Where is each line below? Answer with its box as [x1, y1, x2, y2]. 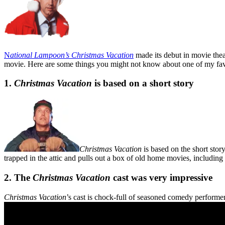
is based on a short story [92, 78, 194, 89]
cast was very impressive [110, 172, 212, 183]
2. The [4, 172, 33, 183]
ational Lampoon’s [10, 50, 69, 59]
